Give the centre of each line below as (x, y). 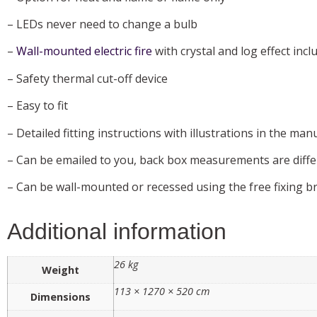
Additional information (117, 232)
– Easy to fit (38, 106)
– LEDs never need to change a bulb (102, 24)
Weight (60, 270)
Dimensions (60, 297)
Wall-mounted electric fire (84, 51)
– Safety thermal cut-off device (87, 78)
